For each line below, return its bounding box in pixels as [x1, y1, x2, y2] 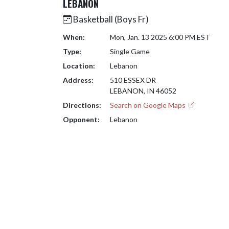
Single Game [109, 47, 150, 56]
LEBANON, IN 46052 [109, 86, 176, 95]
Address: [63, 76, 94, 84]
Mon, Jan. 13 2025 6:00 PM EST [109, 33, 210, 41]
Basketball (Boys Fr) [72, 14, 149, 25]
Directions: [63, 101, 101, 109]
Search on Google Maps [109, 101, 187, 109]
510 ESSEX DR [109, 76, 156, 84]
